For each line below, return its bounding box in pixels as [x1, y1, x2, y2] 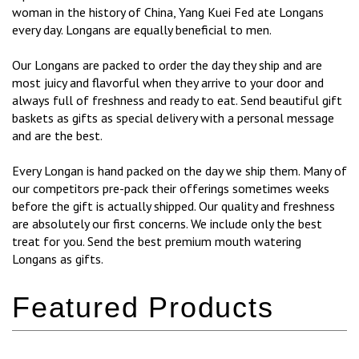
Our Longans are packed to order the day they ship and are [12, 57, 322, 74]
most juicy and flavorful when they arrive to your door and [12, 75, 324, 91]
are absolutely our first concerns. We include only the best [12, 216, 322, 232]
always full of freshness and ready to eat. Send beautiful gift [12, 92, 342, 109]
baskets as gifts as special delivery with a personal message [12, 110, 334, 127]
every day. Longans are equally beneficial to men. [12, 22, 272, 38]
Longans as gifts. [12, 251, 103, 268]
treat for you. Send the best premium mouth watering [12, 233, 301, 250]
